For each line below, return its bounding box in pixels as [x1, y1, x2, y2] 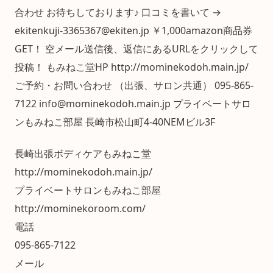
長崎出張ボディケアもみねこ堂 [15, 147, 151, 161]
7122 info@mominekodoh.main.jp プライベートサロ [15, 97, 251, 110]
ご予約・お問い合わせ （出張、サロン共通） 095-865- [15, 79, 253, 92]
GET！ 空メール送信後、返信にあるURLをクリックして [15, 42, 258, 55]
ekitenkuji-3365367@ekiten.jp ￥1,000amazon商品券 [15, 24, 252, 37]
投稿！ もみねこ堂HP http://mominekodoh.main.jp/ [15, 60, 249, 74]
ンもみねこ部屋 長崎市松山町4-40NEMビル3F [15, 115, 215, 129]
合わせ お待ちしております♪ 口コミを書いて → [15, 5, 221, 19]
